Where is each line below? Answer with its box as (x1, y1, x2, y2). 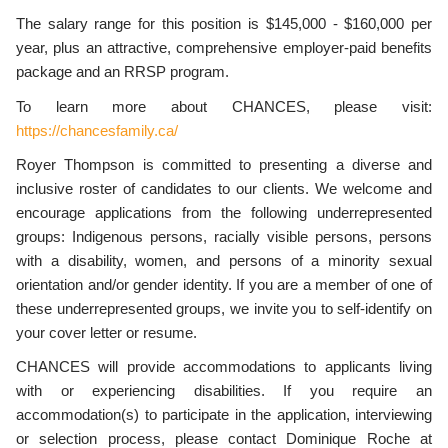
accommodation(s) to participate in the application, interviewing (16, 407, 432, 424)
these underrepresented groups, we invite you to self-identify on (16, 300, 432, 317)
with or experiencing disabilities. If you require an (16, 383, 432, 400)
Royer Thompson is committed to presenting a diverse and (16, 156, 432, 173)
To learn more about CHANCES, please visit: (16, 98, 432, 115)
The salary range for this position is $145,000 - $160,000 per (16, 16, 432, 33)
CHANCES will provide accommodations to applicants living (16, 359, 432, 376)
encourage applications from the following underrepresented (16, 204, 432, 221)
